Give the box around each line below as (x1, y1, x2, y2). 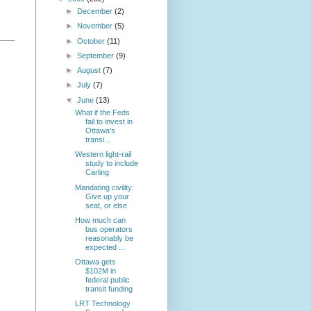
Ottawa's (85, 126, 116, 135)
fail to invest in (85, 117, 133, 126)
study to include (85, 159, 139, 168)
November (77, 22, 115, 31)
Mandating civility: (75, 183, 135, 192)
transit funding (85, 285, 133, 294)
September (77, 51, 117, 60)
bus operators (85, 224, 133, 233)
